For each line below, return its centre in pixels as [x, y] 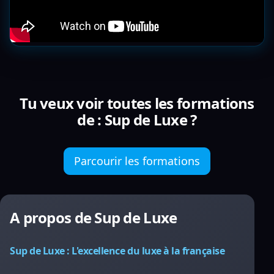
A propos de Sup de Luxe [94, 217]
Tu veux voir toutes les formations [137, 103]
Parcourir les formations [137, 161]
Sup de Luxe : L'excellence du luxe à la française [117, 251]
